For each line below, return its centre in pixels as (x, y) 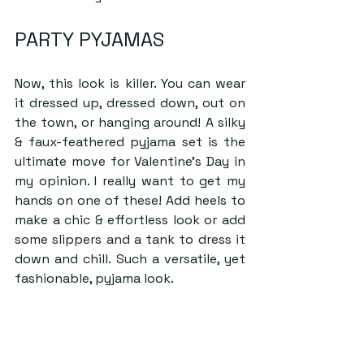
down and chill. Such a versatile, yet (130, 259)
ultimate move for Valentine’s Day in (130, 161)
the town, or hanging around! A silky (130, 122)
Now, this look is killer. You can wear (130, 83)
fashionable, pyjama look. (94, 278)
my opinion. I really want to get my (130, 181)
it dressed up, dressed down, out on (130, 103)
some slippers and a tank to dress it (130, 239)
